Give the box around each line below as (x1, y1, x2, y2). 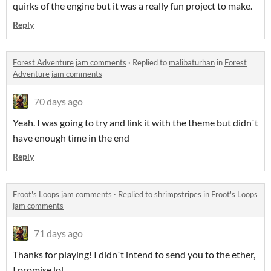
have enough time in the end (13, 132, 129, 144)
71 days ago (34, 227, 83, 240)
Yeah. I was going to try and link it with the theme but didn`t (13, 117, 258, 129)
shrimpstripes (154, 189, 201, 200)
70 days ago (34, 96, 83, 108)
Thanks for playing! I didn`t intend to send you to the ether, (13, 249, 255, 261)
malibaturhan (169, 57, 215, 68)
